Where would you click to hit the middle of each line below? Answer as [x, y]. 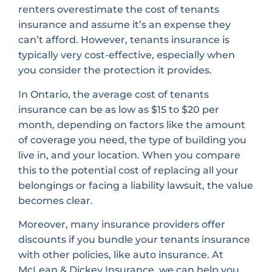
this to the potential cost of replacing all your [128, 170]
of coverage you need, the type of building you [132, 140]
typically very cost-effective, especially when [127, 55]
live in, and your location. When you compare [129, 155]
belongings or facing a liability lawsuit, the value [136, 185]
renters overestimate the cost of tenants [119, 10]
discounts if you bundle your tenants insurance [134, 240]
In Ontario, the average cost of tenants [114, 94]
